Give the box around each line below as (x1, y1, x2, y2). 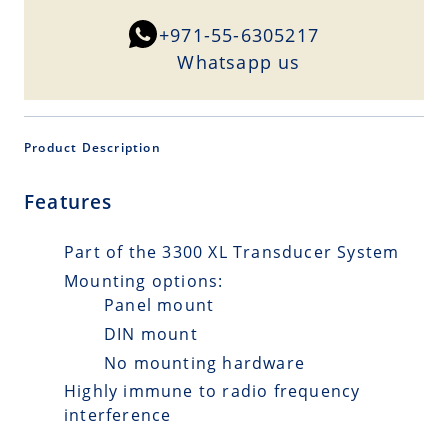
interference (64, 404, 172, 427)
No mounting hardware (104, 351, 305, 374)
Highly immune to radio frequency (64, 380, 361, 403)
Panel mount (104, 294, 215, 316)
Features (24, 188, 113, 214)
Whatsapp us (177, 50, 301, 75)
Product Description (24, 138, 161, 156)
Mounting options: (64, 270, 224, 292)
